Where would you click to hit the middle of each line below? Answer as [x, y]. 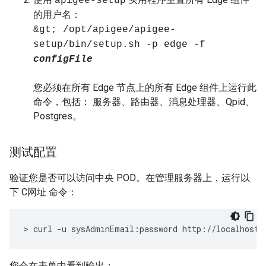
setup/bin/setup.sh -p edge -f [119, 45]
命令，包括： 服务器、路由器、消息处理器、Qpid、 [144, 102]
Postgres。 [58, 116]
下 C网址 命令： [43, 192]
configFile [63, 59]
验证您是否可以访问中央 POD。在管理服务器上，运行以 [130, 178]
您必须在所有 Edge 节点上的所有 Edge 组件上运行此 [145, 88]
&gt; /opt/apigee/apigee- [104, 30]
